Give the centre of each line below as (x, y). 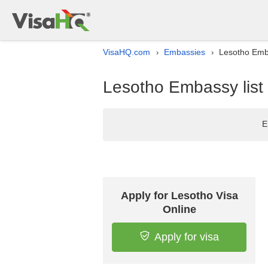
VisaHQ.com (127, 52)
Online (179, 209)
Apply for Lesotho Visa (179, 196)
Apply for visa (186, 237)
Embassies (185, 52)
